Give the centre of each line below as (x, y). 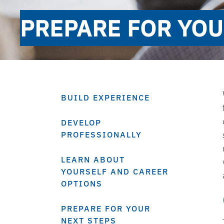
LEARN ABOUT (93, 159)
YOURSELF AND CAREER (115, 171)
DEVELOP (81, 122)
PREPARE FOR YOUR (106, 208)
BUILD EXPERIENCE (105, 97)
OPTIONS (82, 183)
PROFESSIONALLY (101, 134)
